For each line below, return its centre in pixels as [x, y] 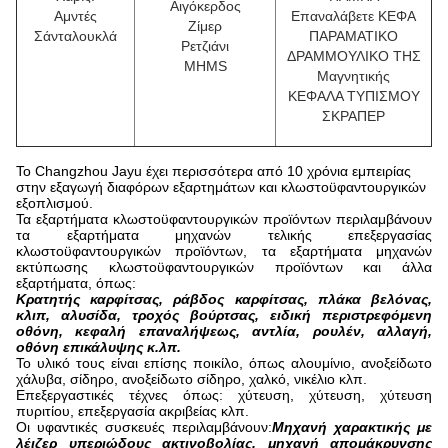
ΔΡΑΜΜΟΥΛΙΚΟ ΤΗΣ [353, 55]
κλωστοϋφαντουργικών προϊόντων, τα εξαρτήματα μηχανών [224, 250]
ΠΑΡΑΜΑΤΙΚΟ [353, 35]
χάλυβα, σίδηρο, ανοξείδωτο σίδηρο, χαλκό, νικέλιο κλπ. [191, 378]
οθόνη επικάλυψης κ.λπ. [98, 346]
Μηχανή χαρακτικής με [352, 426]
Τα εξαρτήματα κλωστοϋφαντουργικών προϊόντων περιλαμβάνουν [224, 218]
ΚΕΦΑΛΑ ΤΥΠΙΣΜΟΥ [353, 95]
